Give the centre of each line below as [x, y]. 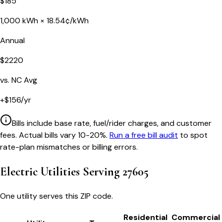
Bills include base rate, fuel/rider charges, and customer [112, 123]
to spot [194, 135]
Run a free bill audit [144, 135]
